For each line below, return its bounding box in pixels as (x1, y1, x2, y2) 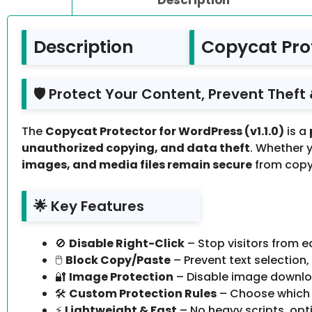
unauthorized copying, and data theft (22, 140, 250, 157)
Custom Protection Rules (69, 286, 217, 302)
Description (33, 35, 134, 60)
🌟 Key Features (33, 196, 144, 217)
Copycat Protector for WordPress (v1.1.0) (45, 123, 284, 140)
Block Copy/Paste (65, 252, 171, 269)
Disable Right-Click (69, 235, 185, 252)
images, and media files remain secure (22, 157, 252, 173)
